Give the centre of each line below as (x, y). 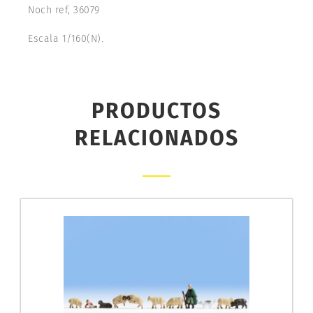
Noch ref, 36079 (64, 10)
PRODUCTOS (156, 111)
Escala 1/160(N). (66, 38)
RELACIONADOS (156, 138)
